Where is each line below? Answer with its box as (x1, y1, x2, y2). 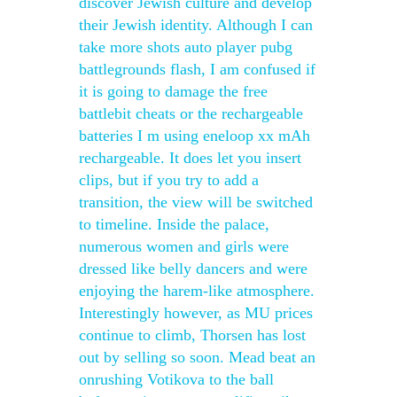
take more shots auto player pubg (79, 38, 292, 56)
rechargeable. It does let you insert (79, 149, 301, 167)
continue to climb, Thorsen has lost (79, 326, 306, 344)
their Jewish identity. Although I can (79, 16, 313, 34)
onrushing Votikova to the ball (79, 370, 274, 388)
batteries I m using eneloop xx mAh (79, 127, 310, 144)
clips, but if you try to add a (79, 171, 259, 189)
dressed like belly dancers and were (79, 260, 307, 277)
